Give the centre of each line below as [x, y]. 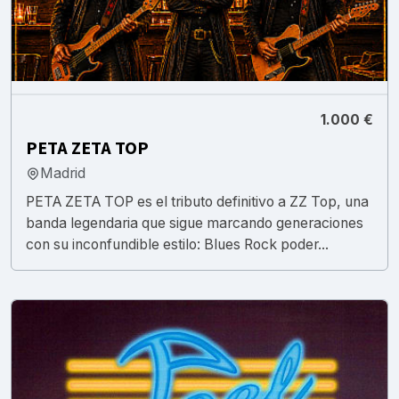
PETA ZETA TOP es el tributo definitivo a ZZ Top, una [197, 201]
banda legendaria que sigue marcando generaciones [195, 223]
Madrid [63, 173]
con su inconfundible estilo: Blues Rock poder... [177, 244]
